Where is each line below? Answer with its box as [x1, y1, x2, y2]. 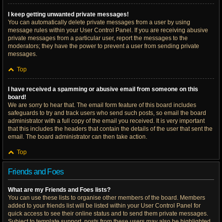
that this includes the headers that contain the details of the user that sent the [8, 125, 213, 132]
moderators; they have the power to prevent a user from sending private [8, 43, 199, 50]
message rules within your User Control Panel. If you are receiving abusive [8, 27, 208, 34]
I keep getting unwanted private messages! [8, 11, 129, 18]
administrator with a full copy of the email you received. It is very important [8, 117, 205, 124]
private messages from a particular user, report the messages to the [8, 35, 188, 42]
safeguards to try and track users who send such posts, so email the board [8, 110, 206, 116]
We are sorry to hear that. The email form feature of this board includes [8, 102, 196, 109]
